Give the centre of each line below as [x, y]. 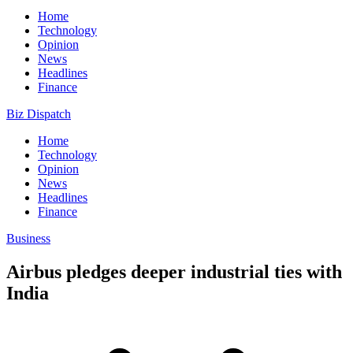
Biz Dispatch [39, 114]
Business [28, 238]
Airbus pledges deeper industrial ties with [174, 271]
